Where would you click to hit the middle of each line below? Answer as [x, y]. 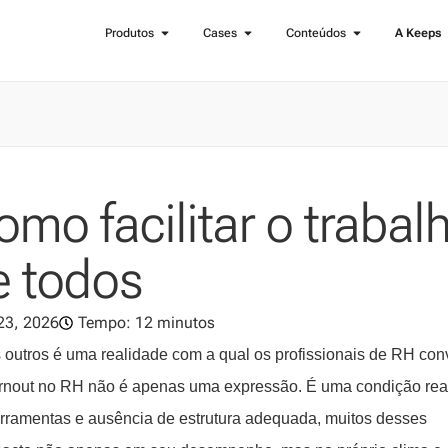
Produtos [129, 33]
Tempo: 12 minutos [146, 323]
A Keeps [418, 33]
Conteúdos [315, 33]
